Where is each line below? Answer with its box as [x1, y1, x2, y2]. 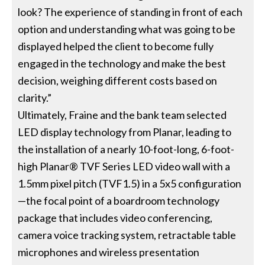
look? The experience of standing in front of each [18, 5, 243, 19]
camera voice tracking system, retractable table [18, 228, 237, 242]
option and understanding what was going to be [18, 22, 236, 36]
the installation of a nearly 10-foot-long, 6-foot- [18, 143, 235, 156]
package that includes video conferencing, [18, 211, 213, 225]
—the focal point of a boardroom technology [18, 194, 220, 208]
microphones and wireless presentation [18, 245, 200, 259]
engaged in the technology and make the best [18, 57, 227, 70]
